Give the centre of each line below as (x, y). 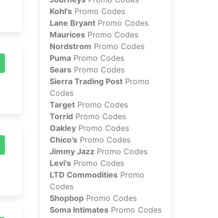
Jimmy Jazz (72, 152)
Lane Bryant (73, 23)
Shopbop (67, 198)
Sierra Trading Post (86, 82)
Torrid (61, 117)
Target (62, 105)
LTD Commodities (84, 175)
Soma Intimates (79, 210)
